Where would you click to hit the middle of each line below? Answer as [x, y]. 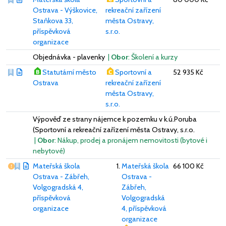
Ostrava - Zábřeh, [61, 176]
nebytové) [49, 151]
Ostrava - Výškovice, [65, 10]
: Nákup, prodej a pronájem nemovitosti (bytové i [131, 140]
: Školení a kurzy [153, 57]
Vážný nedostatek [43, 165]
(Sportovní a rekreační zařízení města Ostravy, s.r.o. [114, 129]
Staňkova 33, [53, 20]
